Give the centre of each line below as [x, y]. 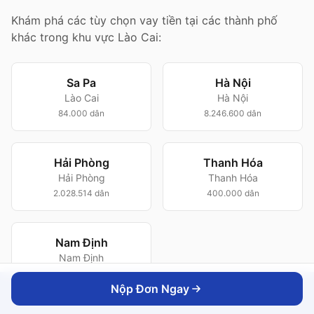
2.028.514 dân [81, 193]
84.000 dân [81, 113]
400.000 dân [233, 193]
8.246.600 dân [233, 113]
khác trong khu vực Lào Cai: [86, 37]
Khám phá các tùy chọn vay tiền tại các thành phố [144, 20]
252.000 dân [81, 273]
